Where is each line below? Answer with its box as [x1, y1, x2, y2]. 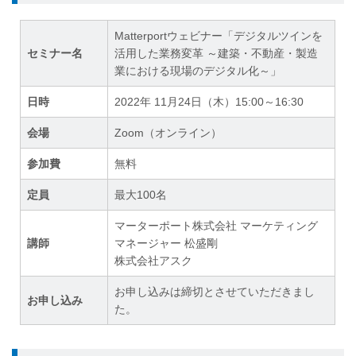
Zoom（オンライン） [114, 126, 222, 140]
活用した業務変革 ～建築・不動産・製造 [114, 47, 319, 60]
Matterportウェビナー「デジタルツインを [114, 29, 323, 43]
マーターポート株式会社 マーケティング [114, 219, 319, 233]
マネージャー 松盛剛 [114, 237, 219, 250]
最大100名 [114, 188, 168, 202]
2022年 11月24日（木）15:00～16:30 [114, 95, 304, 109]
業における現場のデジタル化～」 [114, 64, 282, 78]
